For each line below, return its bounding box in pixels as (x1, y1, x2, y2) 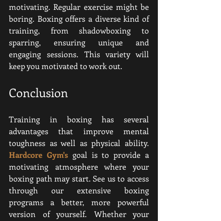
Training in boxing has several (9, 114, 149, 124)
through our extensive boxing (9, 185, 149, 195)
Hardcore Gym (9, 149, 63, 160)
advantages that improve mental (9, 126, 149, 136)
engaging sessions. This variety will (9, 49, 149, 59)
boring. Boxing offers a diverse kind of (9, 13, 149, 24)
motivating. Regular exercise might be (9, 1, 149, 12)
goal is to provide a (72, 149, 149, 160)
